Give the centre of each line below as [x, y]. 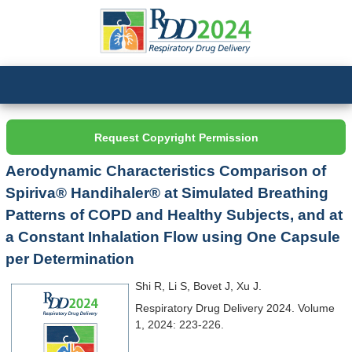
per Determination [70, 259]
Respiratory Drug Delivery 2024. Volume [235, 308]
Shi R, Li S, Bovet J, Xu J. [198, 286]
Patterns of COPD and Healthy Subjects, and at [174, 215]
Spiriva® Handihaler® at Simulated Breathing [167, 193]
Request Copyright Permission [176, 137]
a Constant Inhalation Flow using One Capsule [173, 237]
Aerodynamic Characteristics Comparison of [166, 171]
